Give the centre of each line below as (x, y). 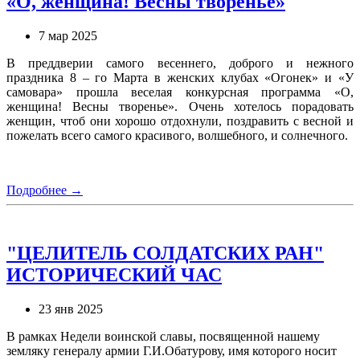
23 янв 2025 (71, 309)
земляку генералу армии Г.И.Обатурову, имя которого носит (172, 350)
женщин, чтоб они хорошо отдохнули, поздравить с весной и (180, 121)
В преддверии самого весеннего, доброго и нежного (180, 63)
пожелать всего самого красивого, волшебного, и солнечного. (177, 135)
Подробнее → (45, 190)
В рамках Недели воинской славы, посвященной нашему (163, 336)
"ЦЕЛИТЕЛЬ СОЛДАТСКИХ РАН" (165, 253)
